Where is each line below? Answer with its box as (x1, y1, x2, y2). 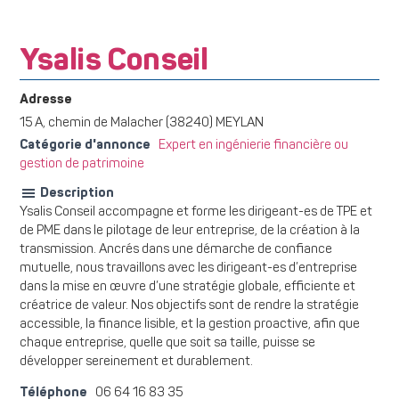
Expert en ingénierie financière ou (159, 139, 348, 153)
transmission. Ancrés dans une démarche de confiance (20, 243, 332, 257)
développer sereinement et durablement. (20, 355, 253, 370)
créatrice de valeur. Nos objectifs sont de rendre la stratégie (20, 299, 359, 313)
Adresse (20, 94, 72, 107)
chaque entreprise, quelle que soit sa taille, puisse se (20, 337, 315, 351)
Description (37, 187, 114, 200)
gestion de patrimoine (20, 158, 144, 172)
